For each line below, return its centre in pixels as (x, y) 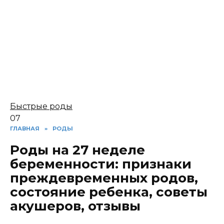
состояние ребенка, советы (109, 192)
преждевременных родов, (104, 178)
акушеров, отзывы (75, 206)
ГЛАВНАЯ (25, 128)
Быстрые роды (41, 106)
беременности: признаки (101, 164)
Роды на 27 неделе (77, 150)
